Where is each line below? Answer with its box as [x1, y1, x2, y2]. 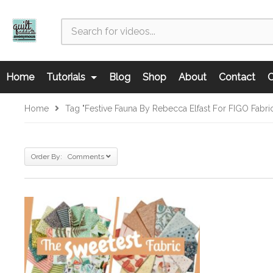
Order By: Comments [31, 152, 104, 161]
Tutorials [46, 71, 88, 83]
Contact [219, 71, 255, 83]
